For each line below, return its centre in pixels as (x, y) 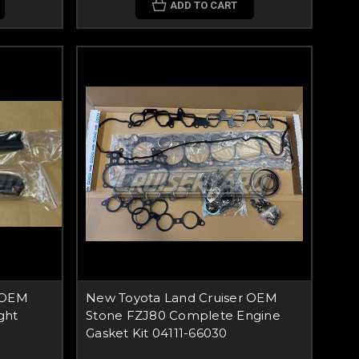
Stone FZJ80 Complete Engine (183, 315)
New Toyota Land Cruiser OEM (182, 298)
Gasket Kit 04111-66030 (157, 333)
